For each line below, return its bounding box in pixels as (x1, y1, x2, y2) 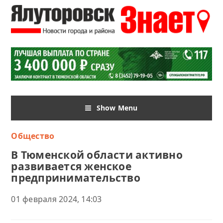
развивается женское (11, 159, 131, 173)
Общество (11, 130, 55, 141)
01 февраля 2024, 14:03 (11, 193, 102, 205)
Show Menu (96, 103, 138, 112)
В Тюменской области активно (11, 147, 183, 162)
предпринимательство (11, 170, 140, 185)
